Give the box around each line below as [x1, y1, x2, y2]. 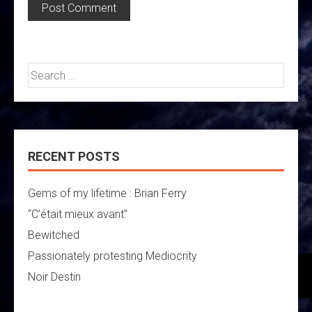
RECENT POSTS [28, 149, 120, 164]
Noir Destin [28, 270, 81, 284]
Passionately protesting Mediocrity [28, 249, 197, 263]
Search [28, 64, 63, 78]
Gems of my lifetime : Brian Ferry [28, 187, 187, 201]
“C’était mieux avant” [28, 208, 127, 221]
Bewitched [28, 228, 79, 242]
